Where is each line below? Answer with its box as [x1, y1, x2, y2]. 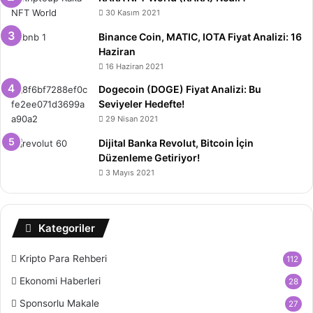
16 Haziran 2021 [105, 61, 163, 72]
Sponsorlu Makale [20, 298, 99, 310]
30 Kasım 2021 [105, 8, 160, 18]
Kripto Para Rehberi [20, 253, 107, 265]
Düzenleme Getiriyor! [99, 152, 200, 164]
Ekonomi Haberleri [20, 275, 101, 287]
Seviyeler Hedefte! [99, 98, 184, 110]
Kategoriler [38, 221, 95, 235]
